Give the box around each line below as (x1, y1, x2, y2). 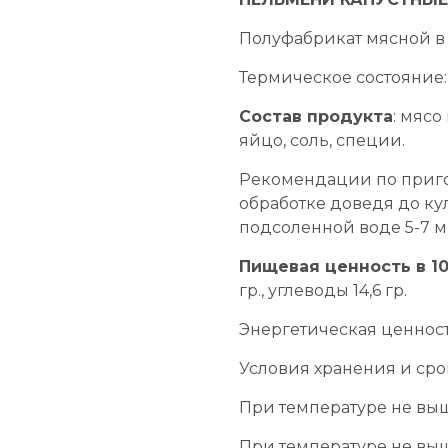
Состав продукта (239, 106, 393, 126)
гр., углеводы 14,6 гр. (239, 280, 407, 300)
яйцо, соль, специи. (239, 130, 405, 150)
